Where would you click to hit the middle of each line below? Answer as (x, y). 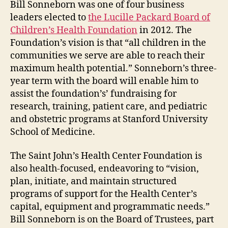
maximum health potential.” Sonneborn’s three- (113, 68)
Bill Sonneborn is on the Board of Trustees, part (112, 220)
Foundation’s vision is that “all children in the (108, 43)
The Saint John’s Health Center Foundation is (106, 156)
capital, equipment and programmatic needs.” (110, 207)
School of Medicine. (53, 132)
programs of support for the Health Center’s (104, 194)
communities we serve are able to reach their (107, 55)
